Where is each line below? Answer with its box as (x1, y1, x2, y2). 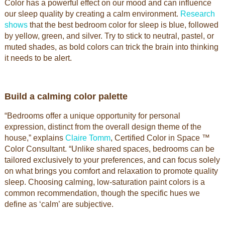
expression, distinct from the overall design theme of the (4, 123, 201, 131)
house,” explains (4, 134, 65, 142)
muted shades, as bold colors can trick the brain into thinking (4, 43, 218, 51)
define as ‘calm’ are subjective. (4, 200, 116, 208)
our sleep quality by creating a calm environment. (4, 10, 180, 18)
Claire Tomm (65, 134, 110, 142)
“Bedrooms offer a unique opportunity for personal (4, 111, 180, 120)
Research (180, 10, 215, 18)
